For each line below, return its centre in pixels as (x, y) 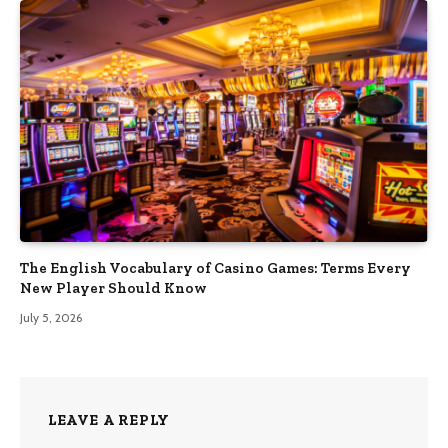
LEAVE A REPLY (109, 420)
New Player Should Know (113, 288)
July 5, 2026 (51, 318)
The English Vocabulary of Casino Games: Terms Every (215, 268)
